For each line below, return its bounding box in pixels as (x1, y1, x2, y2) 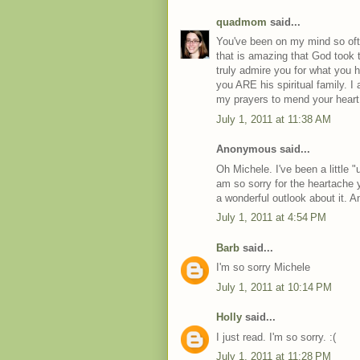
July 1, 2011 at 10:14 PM (216, 280, 332, 293)
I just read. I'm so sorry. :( (216, 330, 336, 343)
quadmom (216, 15, 267, 28)
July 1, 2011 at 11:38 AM (216, 112, 331, 125)
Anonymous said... (216, 143, 310, 155)
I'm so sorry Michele (216, 261, 310, 273)
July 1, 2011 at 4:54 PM (216, 211, 326, 223)
